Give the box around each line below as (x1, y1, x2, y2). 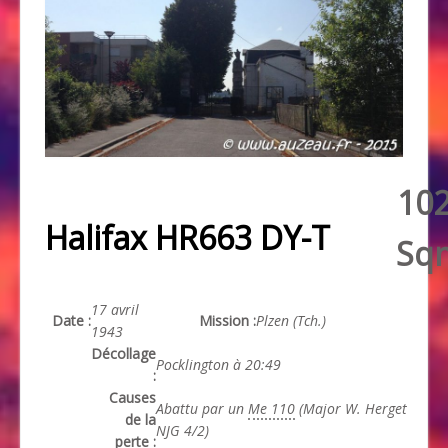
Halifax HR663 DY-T (45, 215, 330, 259)
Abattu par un (156, 398, 248, 418)
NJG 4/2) (156, 420, 209, 440)
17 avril (91, 299, 139, 319)
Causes (109, 387, 156, 407)
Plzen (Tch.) (256, 310, 326, 330)
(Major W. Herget (295, 398, 407, 418)
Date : (52, 310, 91, 330)
